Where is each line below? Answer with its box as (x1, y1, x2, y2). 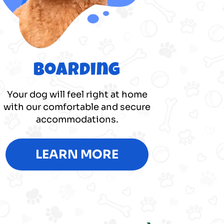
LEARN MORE (35, 146, 119, 162)
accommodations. (35, 113, 118, 125)
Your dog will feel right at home (6, 88, 147, 100)
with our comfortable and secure (3, 101, 151, 112)
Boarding (33, 62, 121, 80)
